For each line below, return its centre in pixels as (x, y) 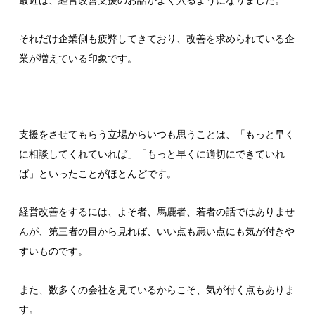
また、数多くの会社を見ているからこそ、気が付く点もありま (156, 289)
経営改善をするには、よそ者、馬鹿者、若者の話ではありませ (156, 212)
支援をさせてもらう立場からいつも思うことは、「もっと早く (156, 134)
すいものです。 (53, 251)
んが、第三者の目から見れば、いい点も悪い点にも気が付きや (156, 232)
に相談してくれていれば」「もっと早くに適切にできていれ (152, 154)
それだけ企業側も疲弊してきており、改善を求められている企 (156, 38)
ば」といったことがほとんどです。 (97, 174)
